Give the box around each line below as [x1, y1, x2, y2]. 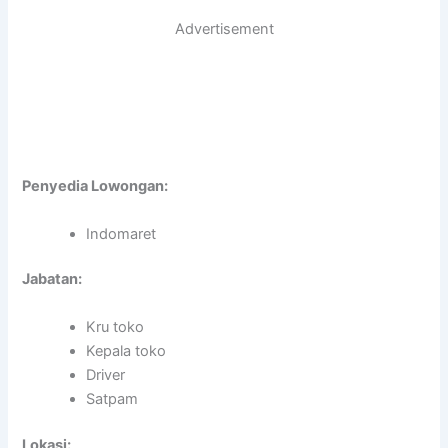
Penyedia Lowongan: [22, 177, 169, 196]
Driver [86, 365, 126, 384]
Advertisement [174, 20, 274, 39]
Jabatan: [22, 270, 83, 289]
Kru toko [86, 317, 145, 336]
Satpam [86, 389, 139, 408]
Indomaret [86, 224, 157, 243]
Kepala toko [86, 341, 167, 360]
